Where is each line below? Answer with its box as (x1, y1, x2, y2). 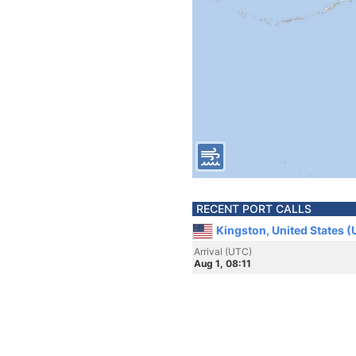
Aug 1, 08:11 (194, 257, 251, 269)
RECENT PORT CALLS (196, 202, 311, 215)
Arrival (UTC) (194, 246, 252, 257)
